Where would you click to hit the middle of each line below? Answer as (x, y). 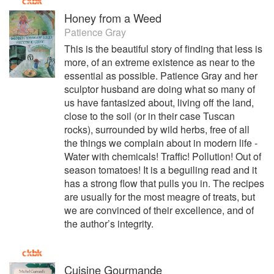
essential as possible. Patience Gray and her (161, 76)
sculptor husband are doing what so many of (160, 89)
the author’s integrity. (109, 224)
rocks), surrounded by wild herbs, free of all (157, 129)
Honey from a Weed (113, 18)
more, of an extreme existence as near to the (160, 62)
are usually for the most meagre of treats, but (160, 197)
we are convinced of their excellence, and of (159, 210)
